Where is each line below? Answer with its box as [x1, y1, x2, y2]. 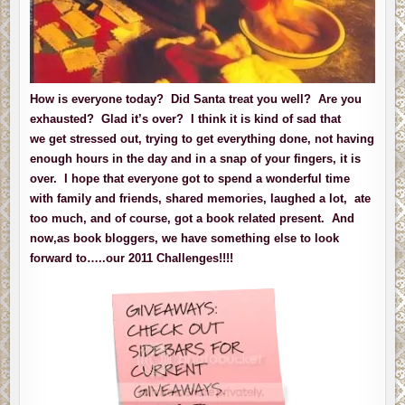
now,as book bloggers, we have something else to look [30, 231, 340, 245]
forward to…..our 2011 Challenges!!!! [30, 250, 238, 265]
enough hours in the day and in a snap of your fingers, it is [30, 151, 362, 165]
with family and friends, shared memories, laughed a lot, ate [30, 191, 372, 205]
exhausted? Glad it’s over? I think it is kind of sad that [30, 111, 342, 126]
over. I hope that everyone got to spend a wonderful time [30, 171, 351, 185]
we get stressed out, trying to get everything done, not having [30, 131, 375, 146]
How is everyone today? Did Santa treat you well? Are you [30, 91, 363, 106]
